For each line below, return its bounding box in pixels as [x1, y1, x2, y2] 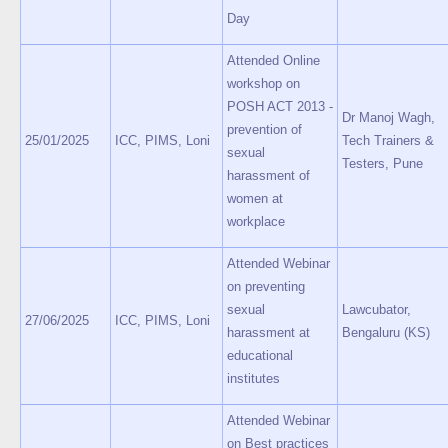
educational [227, 348, 293, 363]
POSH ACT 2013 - [227, 99, 333, 114]
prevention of [227, 122, 302, 137]
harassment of [227, 168, 310, 183]
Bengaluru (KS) [342, 325, 430, 340]
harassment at [227, 325, 310, 340]
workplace [227, 214, 285, 229]
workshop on [227, 76, 300, 91]
